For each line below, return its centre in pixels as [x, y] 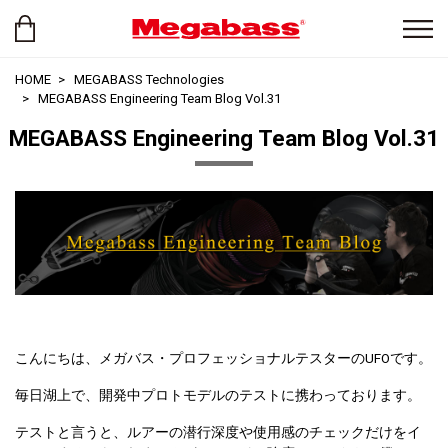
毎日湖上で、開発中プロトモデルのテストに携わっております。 [218, 395]
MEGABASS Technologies [149, 79]
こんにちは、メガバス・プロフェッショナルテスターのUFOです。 [223, 358]
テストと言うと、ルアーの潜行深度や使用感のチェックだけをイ [218, 432]
